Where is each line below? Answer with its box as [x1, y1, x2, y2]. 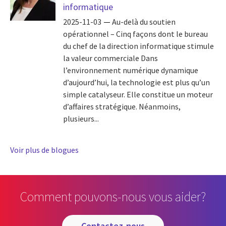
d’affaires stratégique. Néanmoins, [63, 101, 181, 112]
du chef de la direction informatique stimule [63, 41, 214, 51]
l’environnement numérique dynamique [63, 65, 198, 76]
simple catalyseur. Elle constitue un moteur [63, 89, 213, 100]
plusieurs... [63, 114, 99, 124]
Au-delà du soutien [112, 17, 176, 27]
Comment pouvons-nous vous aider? [20, 188, 206, 205]
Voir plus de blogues [10, 145, 79, 155]
